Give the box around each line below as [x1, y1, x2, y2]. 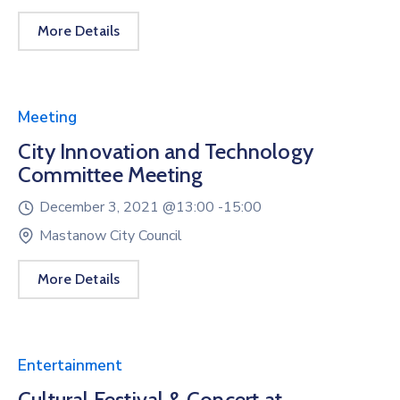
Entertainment [18, 355, 122, 377]
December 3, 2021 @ [39, 197, 176, 218]
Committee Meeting [18, 162, 204, 188]
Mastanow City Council [39, 226, 182, 246]
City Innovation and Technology [18, 138, 314, 165]
